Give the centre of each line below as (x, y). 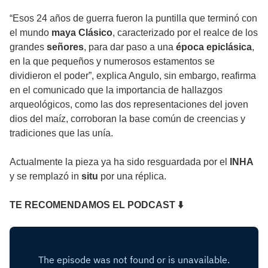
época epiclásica (214, 47)
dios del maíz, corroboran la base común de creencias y (127, 119)
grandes (28, 47)
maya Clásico (82, 33)
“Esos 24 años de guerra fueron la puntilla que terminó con (133, 19)
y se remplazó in (45, 176)
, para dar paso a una (130, 47)
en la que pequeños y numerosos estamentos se (112, 62)
